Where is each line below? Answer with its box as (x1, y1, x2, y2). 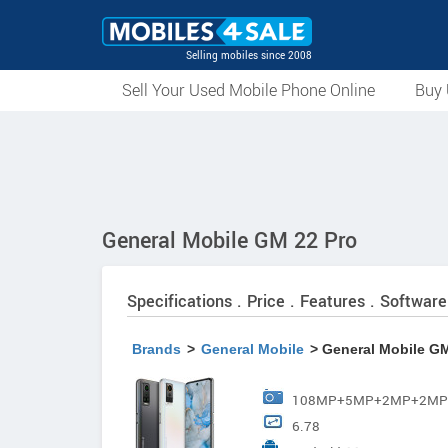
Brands (132, 341, 181, 357)
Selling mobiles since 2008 (186, 49, 312, 63)
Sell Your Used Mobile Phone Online (122, 79, 375, 102)
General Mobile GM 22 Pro (102, 225, 357, 257)
